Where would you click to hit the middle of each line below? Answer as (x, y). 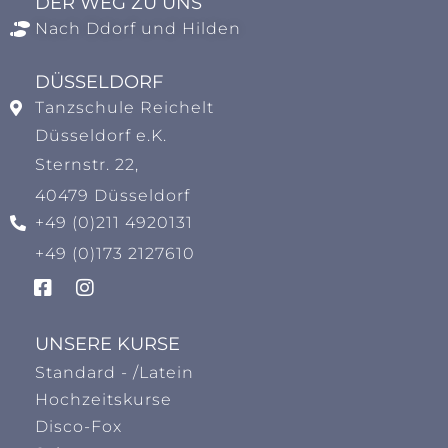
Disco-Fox (78, 426)
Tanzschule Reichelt (124, 107)
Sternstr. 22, (87, 164)
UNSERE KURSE (107, 344)
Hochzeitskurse (103, 399)
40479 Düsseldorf (112, 195)
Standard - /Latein (114, 372)
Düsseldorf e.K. (101, 135)
